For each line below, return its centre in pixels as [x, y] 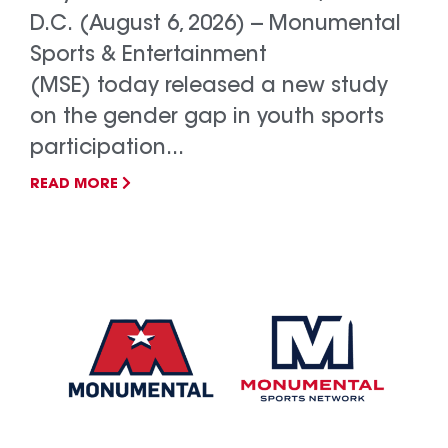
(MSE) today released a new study [209, 86]
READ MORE [76, 184]
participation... [107, 148]
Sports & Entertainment [148, 55]
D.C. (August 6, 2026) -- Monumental [215, 24]
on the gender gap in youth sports [207, 117]
